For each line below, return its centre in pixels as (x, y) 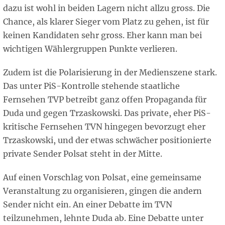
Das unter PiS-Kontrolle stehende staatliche (91, 86)
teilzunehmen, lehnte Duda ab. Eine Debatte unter (103, 218)
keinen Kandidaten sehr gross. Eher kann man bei (102, 35)
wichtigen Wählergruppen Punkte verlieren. (91, 49)
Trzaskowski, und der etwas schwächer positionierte (107, 140)
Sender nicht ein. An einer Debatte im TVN (88, 205)
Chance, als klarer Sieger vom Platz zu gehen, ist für (106, 22)
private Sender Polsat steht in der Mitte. (83, 154)
